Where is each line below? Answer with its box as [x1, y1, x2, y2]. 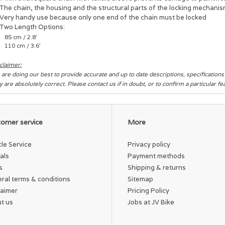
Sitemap [128, 174, 153, 183]
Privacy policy [128, 140, 170, 149]
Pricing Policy [128, 186, 169, 195]
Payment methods [128, 151, 185, 160]
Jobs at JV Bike [128, 197, 174, 206]
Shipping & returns [128, 163, 186, 172]
